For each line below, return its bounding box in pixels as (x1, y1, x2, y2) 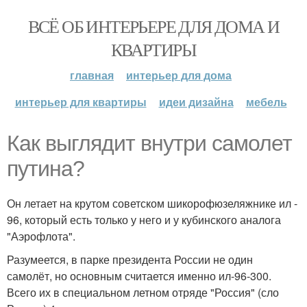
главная (70, 67, 114, 83)
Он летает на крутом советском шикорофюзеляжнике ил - (7, 195, 297, 211)
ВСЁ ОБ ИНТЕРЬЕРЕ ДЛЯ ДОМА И (27, 14, 280, 38)
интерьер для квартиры (14, 94, 147, 110)
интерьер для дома (126, 67, 232, 83)
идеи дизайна (158, 94, 234, 110)
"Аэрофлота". (7, 228, 75, 244)
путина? (7, 156, 84, 181)
